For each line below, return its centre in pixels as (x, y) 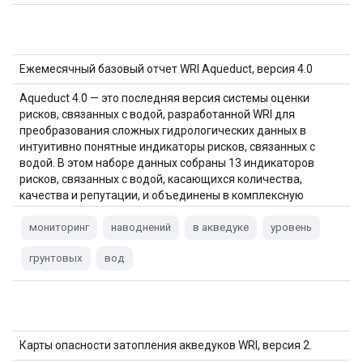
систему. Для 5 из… (70, 211)
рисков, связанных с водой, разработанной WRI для (157, 114)
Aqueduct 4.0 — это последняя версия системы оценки (164, 98)
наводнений (141, 227)
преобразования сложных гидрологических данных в (163, 130)
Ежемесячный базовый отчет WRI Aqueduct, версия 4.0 (166, 69)
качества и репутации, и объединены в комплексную (162, 195)
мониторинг (59, 227)
